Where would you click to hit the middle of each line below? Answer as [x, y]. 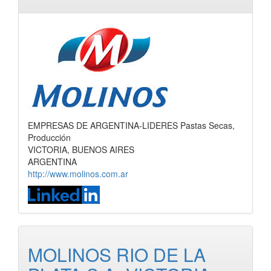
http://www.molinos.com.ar [78, 174]
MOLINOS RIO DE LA [117, 254]
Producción [49, 137]
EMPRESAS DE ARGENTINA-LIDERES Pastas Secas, [131, 125]
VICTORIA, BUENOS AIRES [81, 149]
